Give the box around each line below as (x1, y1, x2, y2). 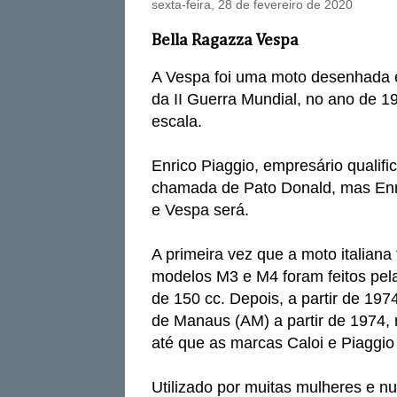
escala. (152, 113, 202, 131)
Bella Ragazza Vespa (152, 32, 299, 50)
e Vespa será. (152, 201, 249, 220)
